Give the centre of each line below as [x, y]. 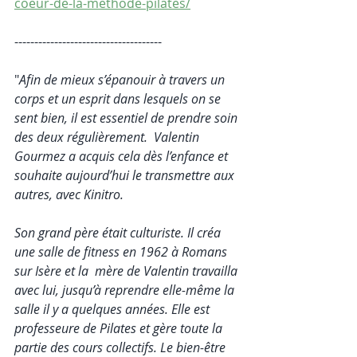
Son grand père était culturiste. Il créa [119, 232]
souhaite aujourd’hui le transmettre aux [126, 175]
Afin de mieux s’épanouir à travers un [124, 79]
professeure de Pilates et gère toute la [120, 328]
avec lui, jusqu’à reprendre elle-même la [126, 290]
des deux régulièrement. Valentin [108, 137]
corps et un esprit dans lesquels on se [119, 98]
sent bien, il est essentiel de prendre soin [127, 118]
